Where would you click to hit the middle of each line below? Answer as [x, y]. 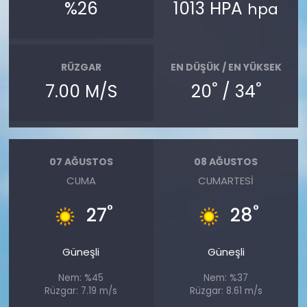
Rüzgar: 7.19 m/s [81, 291]
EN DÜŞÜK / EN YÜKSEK [226, 67]
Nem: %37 [226, 278]
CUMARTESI [226, 180]
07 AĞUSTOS [81, 162]
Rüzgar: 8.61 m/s [226, 291]
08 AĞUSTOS [226, 162]
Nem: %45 [81, 278]
